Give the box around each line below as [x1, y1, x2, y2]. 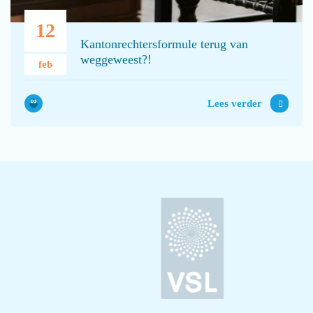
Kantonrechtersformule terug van [80, 37, 248, 52]
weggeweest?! [80, 52, 152, 67]
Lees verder [208, 98, 262, 110]
